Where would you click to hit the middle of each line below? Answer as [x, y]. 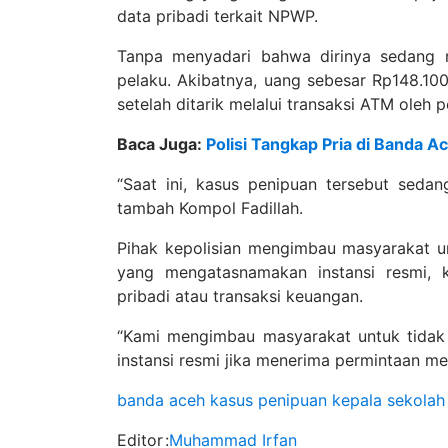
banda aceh [161, 400]
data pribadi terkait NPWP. [217, 16]
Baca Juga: [161, 144]
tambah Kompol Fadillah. [210, 208]
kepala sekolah [388, 400]
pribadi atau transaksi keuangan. [240, 296]
